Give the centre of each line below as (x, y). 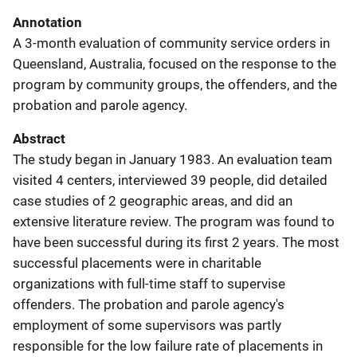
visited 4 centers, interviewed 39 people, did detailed (170, 180)
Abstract (39, 138)
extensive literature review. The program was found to (174, 221)
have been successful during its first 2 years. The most (176, 242)
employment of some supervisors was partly (147, 325)
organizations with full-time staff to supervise (149, 283)
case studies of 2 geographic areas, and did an (153, 200)
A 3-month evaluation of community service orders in (171, 43)
